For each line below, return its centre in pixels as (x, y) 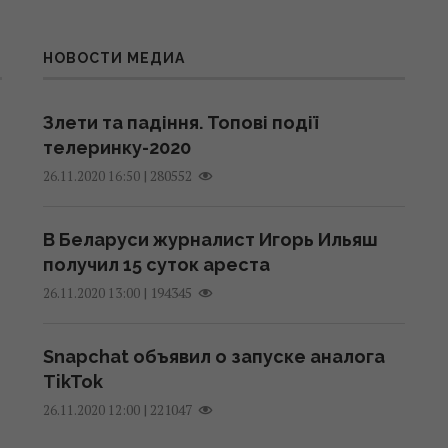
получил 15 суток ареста (156, 265)
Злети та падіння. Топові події (180, 123)
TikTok (72, 382)
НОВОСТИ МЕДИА (113, 58)
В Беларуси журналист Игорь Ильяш (210, 240)
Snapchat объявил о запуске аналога (213, 357)
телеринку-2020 (116, 148)
